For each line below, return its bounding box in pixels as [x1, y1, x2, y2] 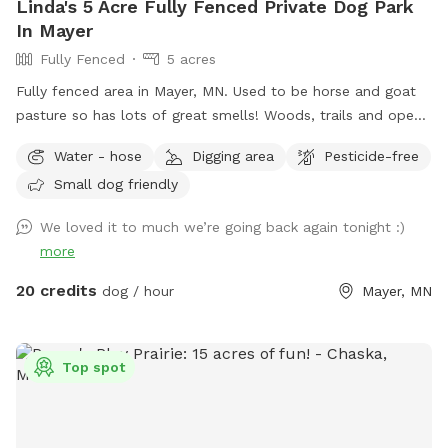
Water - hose [54, 147, 142, 164]
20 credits [16, 281, 97, 301]
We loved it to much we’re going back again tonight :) [40, 219, 405, 236]
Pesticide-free [324, 147, 419, 164]
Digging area [192, 147, 274, 164]
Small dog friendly [54, 175, 178, 192]
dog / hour [97, 283, 174, 300]
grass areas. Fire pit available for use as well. [16, 131, 323, 148]
